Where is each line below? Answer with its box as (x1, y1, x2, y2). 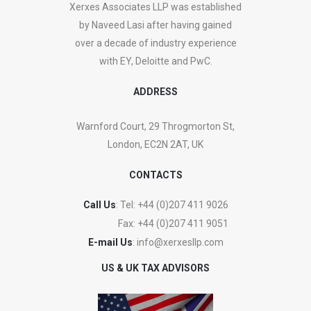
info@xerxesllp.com (136, 237, 224, 248)
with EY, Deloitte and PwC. (99, 56, 212, 67)
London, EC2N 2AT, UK (108, 139, 203, 150)
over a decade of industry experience (74, 37, 237, 49)
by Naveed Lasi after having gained (79, 19, 232, 31)
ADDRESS (133, 86, 178, 97)
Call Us (83, 199, 116, 210)
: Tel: (115, 199, 137, 210)
